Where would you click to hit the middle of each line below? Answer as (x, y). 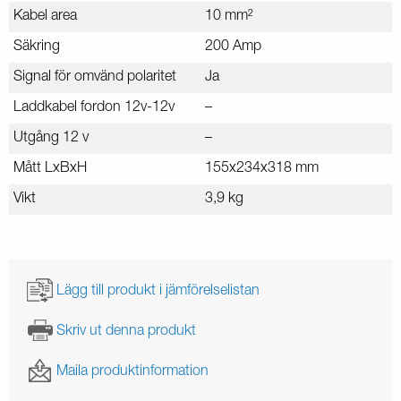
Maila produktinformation (132, 372)
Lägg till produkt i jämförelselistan (158, 291)
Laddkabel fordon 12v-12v (94, 108)
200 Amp (233, 47)
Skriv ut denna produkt (126, 332)
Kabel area (45, 17)
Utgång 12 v (51, 138)
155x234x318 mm (262, 169)
